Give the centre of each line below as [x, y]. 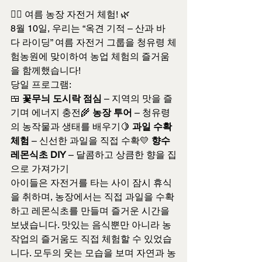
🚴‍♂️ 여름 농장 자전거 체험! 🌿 [70, 14]
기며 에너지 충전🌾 [51, 113]
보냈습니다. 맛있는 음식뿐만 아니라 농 [91, 225]
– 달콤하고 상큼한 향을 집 [121, 155]
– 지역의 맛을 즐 [137, 99]
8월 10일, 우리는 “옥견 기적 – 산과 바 [88, 28]
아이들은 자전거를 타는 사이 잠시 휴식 [91, 183]
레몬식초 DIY [38, 155]
